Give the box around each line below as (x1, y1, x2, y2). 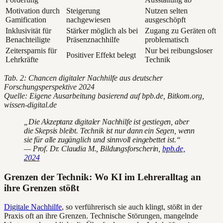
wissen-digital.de (4, 100, 57, 109)
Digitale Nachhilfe (4, 203, 62, 212)
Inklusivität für (5, 26, 51, 35)
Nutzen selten (145, 6, 188, 15)
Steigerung (66, 6, 100, 15)
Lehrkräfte (5, 55, 38, 64)
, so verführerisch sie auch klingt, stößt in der (62, 203, 202, 212)
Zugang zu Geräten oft (145, 26, 216, 35)
